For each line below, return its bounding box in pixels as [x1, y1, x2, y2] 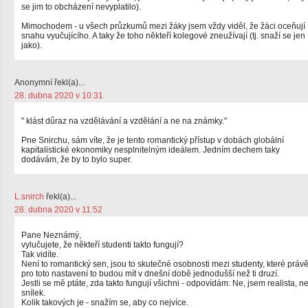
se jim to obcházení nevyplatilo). [21, 2, 141, 12]
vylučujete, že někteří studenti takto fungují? [21, 240, 184, 250]
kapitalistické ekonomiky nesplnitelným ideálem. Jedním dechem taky [21, 145, 280, 155]
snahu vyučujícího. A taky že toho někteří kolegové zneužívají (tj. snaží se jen [21, 31, 305, 41]
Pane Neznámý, [21, 230, 81, 240]
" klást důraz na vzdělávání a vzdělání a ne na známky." [21, 116, 227, 126]
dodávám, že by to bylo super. [21, 155, 132, 164]
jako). [21, 41, 42, 50]
